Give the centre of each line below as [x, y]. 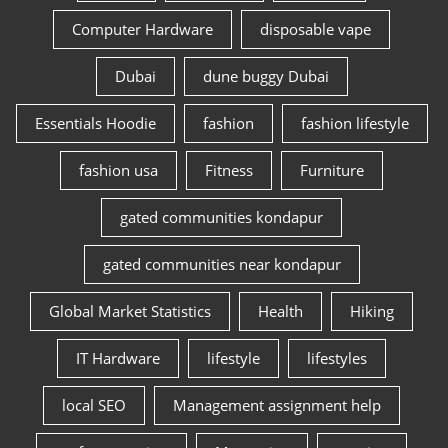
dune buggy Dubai [265, 75]
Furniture [332, 169]
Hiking [372, 310]
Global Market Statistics [130, 310]
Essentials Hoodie [95, 122]
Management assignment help [277, 404]
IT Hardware [118, 357]
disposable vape [315, 28]
